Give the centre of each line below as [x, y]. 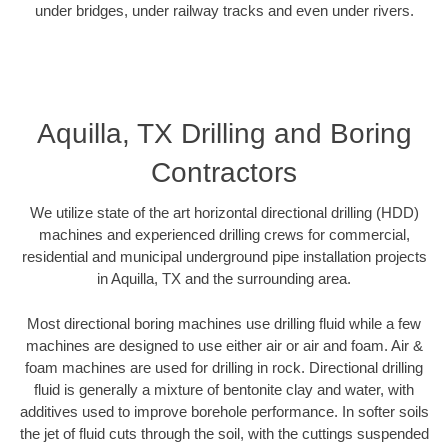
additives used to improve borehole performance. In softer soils [224, 411]
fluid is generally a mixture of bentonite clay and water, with [224, 389]
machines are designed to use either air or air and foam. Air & [224, 345]
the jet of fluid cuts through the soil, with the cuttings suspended [224, 433]
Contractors [224, 173]
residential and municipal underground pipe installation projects [224, 257]
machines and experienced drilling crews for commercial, [224, 235]
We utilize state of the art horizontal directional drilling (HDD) [224, 213]
